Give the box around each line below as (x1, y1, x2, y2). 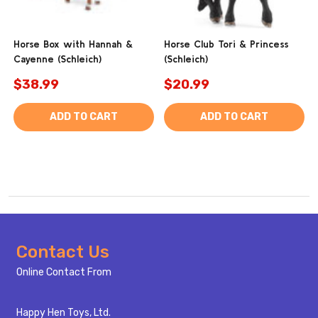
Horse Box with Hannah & (13, 38, 133, 50)
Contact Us (16, 242, 109, 263)
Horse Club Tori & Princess (164, 38, 288, 50)
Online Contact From (16, 266, 111, 279)
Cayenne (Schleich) (13, 53, 102, 65)
